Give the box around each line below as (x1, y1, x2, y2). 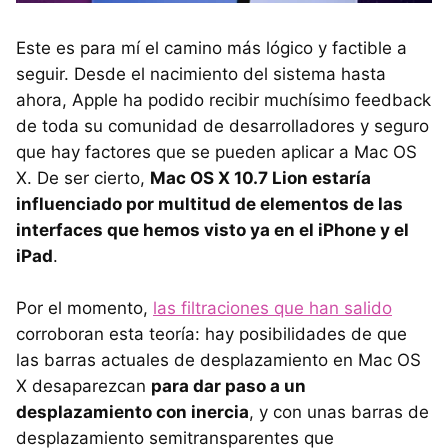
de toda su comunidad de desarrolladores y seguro (16, 116, 429, 137)
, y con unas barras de (249, 402, 429, 423)
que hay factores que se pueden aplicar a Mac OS (16, 142, 417, 163)
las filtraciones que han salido (153, 298, 392, 319)
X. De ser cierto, (16, 168, 150, 189)
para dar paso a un (151, 376, 306, 397)
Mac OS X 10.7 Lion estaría (150, 168, 371, 189)
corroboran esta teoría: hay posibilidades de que (16, 324, 407, 345)
